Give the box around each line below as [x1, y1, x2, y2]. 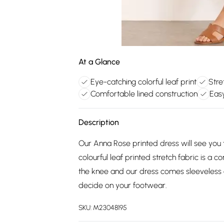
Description [78, 117, 119, 127]
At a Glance [78, 57, 120, 66]
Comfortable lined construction [90, 89, 197, 98]
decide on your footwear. [78, 180, 167, 190]
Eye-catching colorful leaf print [90, 77, 196, 86]
